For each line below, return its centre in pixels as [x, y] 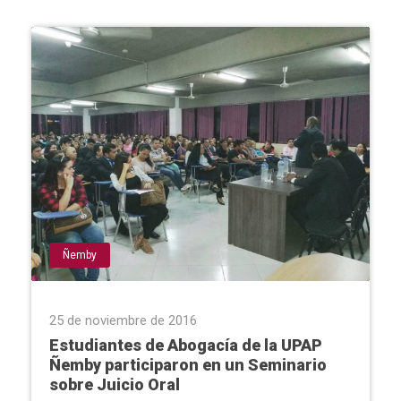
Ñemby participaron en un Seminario [188, 364]
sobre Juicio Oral [115, 384]
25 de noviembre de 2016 [123, 320]
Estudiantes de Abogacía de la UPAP [186, 345]
